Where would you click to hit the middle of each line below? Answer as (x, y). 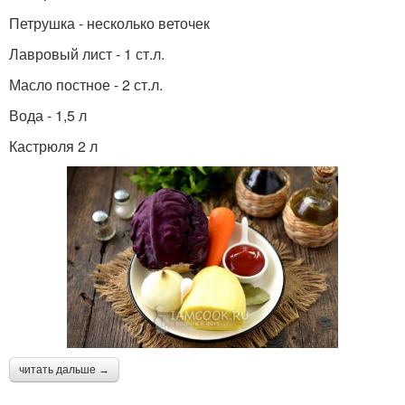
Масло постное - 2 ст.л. (86, 85)
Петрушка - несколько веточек (109, 24)
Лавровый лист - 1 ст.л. (87, 54)
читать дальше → (64, 369)
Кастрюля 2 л (53, 146)
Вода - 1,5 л (48, 116)
